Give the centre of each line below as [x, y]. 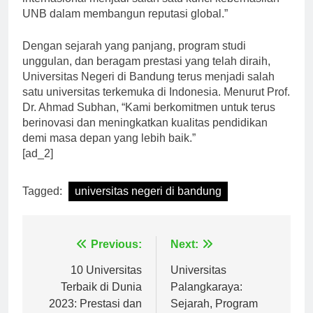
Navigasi [70, 260]
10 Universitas [106, 282]
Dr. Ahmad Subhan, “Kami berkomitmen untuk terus [149, 119]
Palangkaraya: [206, 299]
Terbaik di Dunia [101, 299]
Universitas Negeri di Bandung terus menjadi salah [148, 89]
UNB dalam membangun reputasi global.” [125, 26]
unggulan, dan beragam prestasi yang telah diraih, [146, 73]
